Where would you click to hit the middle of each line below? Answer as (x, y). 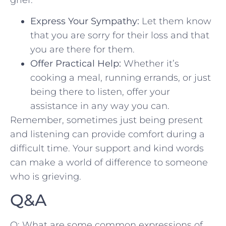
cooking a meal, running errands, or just (121, 77)
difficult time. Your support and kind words (107, 148)
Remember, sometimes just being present (106, 120)
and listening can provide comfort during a (107, 134)
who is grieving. (46, 176)
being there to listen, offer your (100, 92)
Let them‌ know (175, 21)
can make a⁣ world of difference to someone (109, 162)
